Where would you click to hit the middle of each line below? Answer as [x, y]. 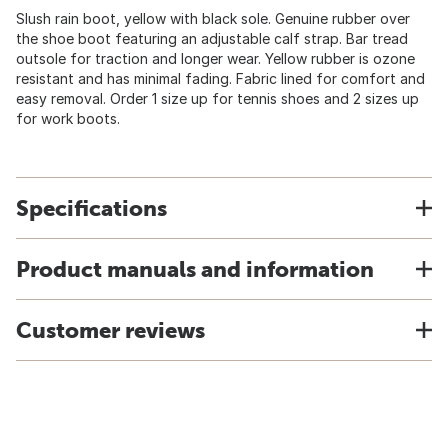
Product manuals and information [195, 269]
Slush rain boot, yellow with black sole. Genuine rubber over [213, 18]
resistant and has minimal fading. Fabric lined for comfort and [220, 78]
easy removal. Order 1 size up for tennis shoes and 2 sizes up [217, 98]
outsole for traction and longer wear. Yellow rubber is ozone [215, 58]
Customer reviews [110, 330]
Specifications [91, 208]
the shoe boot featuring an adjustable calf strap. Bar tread [212, 38]
